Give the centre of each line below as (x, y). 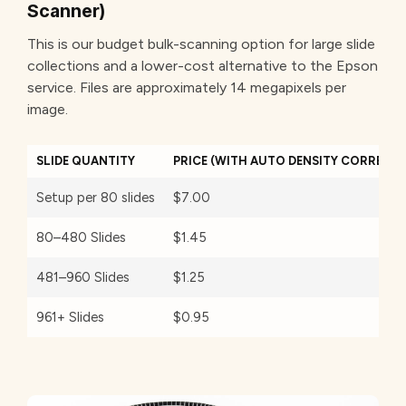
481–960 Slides (83, 277)
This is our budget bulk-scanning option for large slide (201, 43)
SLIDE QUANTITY (86, 160)
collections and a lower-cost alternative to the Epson (203, 65)
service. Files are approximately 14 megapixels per (187, 87)
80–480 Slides (81, 237)
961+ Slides (70, 317)
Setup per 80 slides (96, 197)
